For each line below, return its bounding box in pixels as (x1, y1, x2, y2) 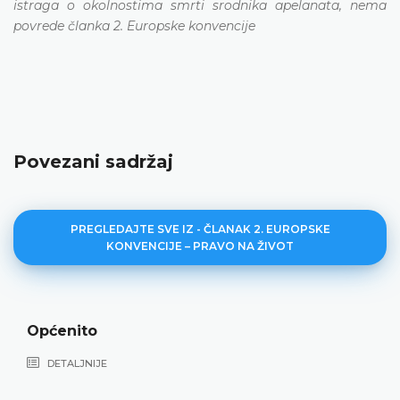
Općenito (27, 321, 97, 339)
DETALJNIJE (45, 356, 107, 370)
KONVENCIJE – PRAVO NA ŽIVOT (106, 238, 294, 253)
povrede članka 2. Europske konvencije (13, 17, 255, 34)
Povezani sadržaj (13, 150, 173, 172)
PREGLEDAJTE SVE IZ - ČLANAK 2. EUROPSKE (70, 221, 330, 236)
